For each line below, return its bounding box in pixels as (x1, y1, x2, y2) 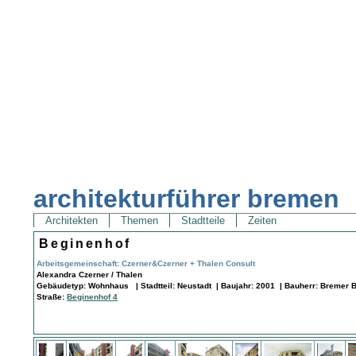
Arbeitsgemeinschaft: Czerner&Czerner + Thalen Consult (37, 258, 256, 268)
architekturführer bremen (33, 184, 340, 214)
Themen (118, 215, 162, 227)
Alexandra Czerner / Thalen (37, 269, 143, 279)
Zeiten (245, 215, 281, 227)
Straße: (37, 292, 68, 301)
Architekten (42, 215, 102, 227)
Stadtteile (178, 215, 229, 227)
